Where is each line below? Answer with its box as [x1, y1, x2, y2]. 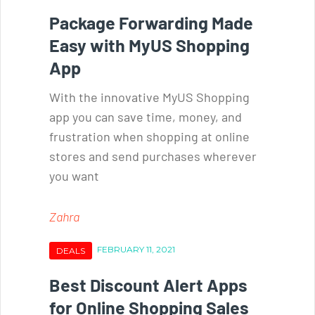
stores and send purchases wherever [49, 148, 257, 164]
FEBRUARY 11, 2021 [97, 243, 175, 255]
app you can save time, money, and [49, 108, 242, 124]
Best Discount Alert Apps [49, 274, 247, 295]
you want [49, 167, 99, 184]
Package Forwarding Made [49, 11, 253, 33]
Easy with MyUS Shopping [49, 34, 250, 56]
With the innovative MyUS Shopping [49, 89, 250, 105]
